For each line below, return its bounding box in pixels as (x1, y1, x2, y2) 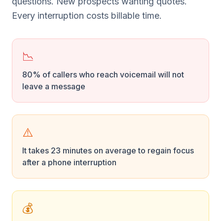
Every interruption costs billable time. (12, 10, 162, 21)
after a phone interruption (22, 157, 116, 167)
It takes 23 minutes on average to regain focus (22, 146, 194, 155)
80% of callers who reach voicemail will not (22, 70, 184, 79)
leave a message (22, 81, 85, 91)
